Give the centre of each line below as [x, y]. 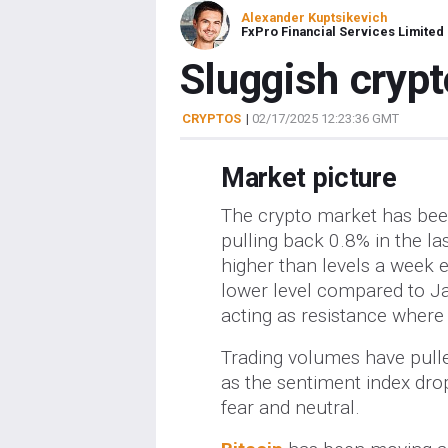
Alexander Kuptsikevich [313, 17]
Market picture [308, 178]
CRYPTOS [211, 118]
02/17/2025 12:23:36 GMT [325, 118]
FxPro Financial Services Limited [342, 31]
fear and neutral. [290, 407]
